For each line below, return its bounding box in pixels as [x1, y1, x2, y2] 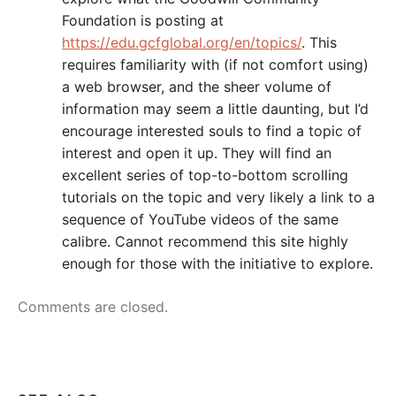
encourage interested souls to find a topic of [62, 121, 362, 140]
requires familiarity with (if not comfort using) [62, 55, 369, 73]
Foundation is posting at [62, 11, 224, 29]
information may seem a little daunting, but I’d [62, 99, 369, 118]
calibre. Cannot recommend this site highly [62, 232, 348, 250]
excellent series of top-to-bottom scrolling [62, 165, 348, 184]
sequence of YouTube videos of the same [62, 209, 339, 228]
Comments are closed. [18, 297, 168, 316]
